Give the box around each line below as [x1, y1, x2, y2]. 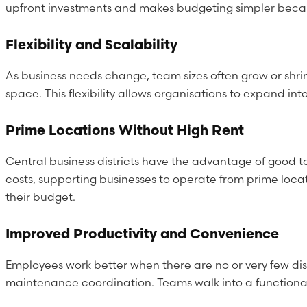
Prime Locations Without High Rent [5, 121, 244, 138]
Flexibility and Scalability [5, 35, 177, 53]
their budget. [5, 189, 75, 204]
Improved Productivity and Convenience [5, 224, 279, 242]
